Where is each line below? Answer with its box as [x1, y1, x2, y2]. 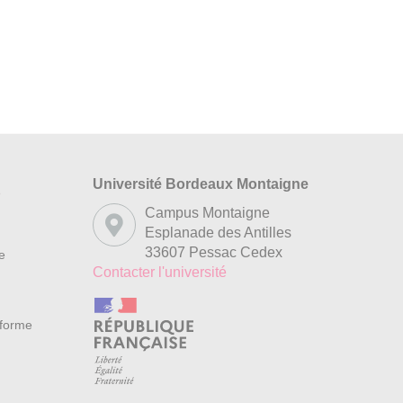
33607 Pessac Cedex [144, 245, 282, 260]
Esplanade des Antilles [144, 225, 291, 240]
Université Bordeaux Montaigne [92, 176, 309, 192]
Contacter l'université [92, 264, 227, 280]
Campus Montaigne [144, 205, 270, 220]
